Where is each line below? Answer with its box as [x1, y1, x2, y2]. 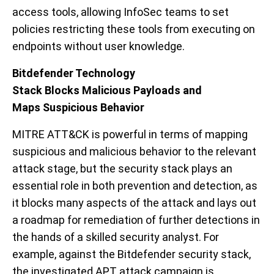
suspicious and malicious [12, 144, 137, 158]
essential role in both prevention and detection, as [12, 179, 257, 192]
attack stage [12, 161, 76, 175]
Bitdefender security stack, [115, 247, 251, 261]
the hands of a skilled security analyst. [12, 230, 201, 243]
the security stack [99, 161, 191, 175]
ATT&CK [47, 127, 92, 141]
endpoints [12, 39, 62, 53]
